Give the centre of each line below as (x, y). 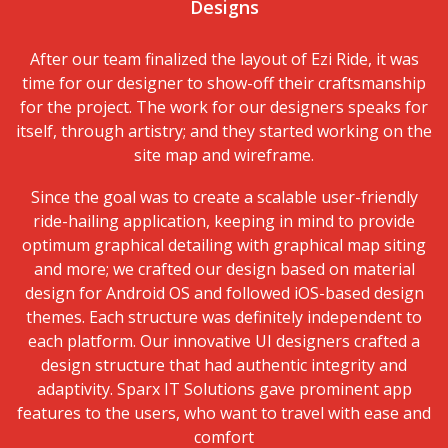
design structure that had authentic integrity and (224, 365)
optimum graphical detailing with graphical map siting (224, 245)
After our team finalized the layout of (170, 59)
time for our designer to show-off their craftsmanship (224, 83)
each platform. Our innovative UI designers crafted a (224, 341)
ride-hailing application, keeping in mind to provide (224, 221)
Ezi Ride (339, 59)
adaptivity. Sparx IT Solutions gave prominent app (224, 389)
